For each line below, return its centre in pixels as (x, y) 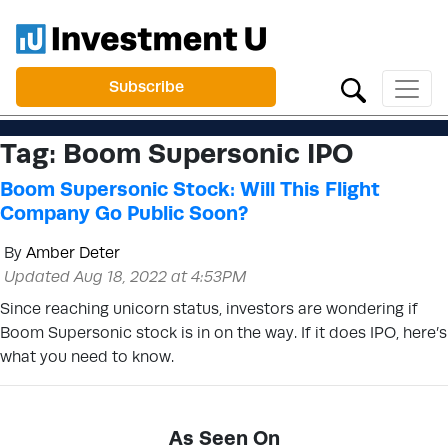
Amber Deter (73, 252)
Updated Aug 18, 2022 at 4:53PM (125, 276)
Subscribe (146, 86)
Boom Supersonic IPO (208, 152)
